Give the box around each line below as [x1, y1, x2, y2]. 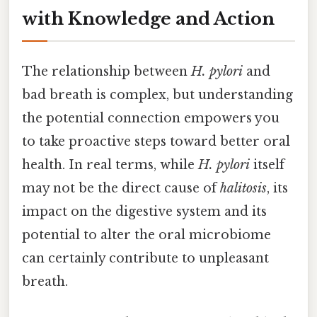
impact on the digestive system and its [22, 204, 267, 220]
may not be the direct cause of [22, 180, 220, 197]
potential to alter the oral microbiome [22, 227, 271, 243]
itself [250, 157, 284, 173]
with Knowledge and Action [22, 8, 275, 29]
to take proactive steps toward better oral [22, 134, 290, 150]
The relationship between [22, 64, 191, 80]
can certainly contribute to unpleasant [22, 250, 269, 267]
